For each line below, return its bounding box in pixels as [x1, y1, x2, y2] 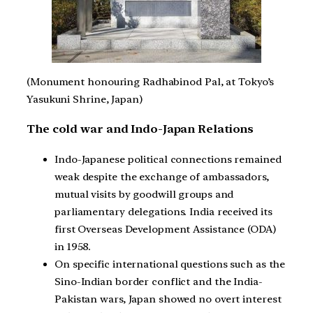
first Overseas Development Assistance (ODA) [54, 222, 276, 235]
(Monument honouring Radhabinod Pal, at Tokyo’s [27, 75, 275, 88]
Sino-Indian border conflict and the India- [54, 275, 263, 288]
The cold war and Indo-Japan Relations [27, 122, 254, 136]
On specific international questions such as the [54, 257, 286, 270]
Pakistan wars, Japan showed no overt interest [54, 292, 282, 305]
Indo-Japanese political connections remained [54, 152, 282, 166]
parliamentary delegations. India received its [54, 205, 272, 218]
